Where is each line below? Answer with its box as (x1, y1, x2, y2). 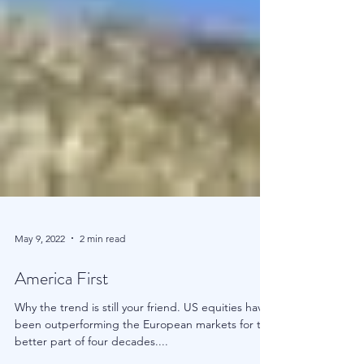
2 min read (80, 297, 125, 310)
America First (15, 331, 108, 356)
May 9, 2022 (15, 297, 65, 310)
